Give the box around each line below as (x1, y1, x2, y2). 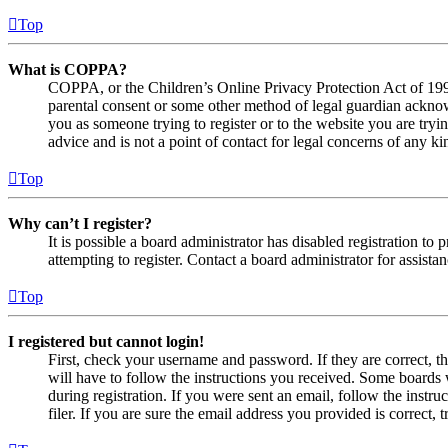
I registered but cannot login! (8, 333, 204, 351)
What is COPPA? (8, 61, 127, 79)
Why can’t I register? (8, 215, 152, 233)
